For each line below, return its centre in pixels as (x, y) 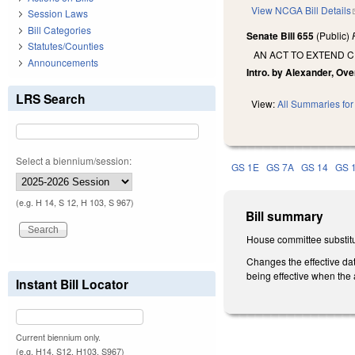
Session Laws (58, 13)
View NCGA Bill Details (302, 10)
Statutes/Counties (66, 46)
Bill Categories (59, 29)
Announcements (63, 62)
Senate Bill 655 (281, 36)
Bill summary (285, 216)
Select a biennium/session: (74, 160)
